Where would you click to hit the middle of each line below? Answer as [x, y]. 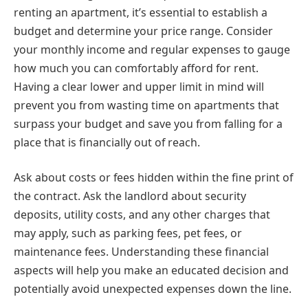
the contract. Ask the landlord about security [130, 196]
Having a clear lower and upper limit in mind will [139, 86]
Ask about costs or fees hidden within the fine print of [153, 178]
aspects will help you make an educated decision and [151, 271]
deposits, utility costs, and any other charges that [142, 215]
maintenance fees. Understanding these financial [141, 252]
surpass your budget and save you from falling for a [148, 123]
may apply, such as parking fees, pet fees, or [128, 233]
